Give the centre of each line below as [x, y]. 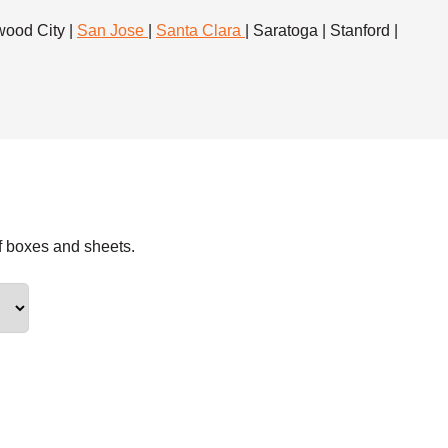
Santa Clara [200, 30]
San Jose [112, 30]
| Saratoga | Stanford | [321, 30]
